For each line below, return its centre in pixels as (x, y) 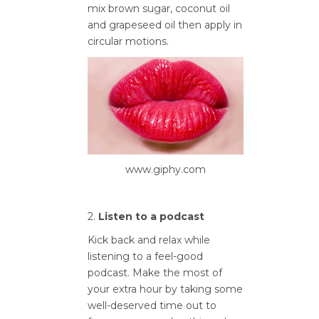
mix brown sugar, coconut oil (159, 8)
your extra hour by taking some (165, 289)
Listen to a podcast (151, 216)
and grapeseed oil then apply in (165, 25)
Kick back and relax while (149, 240)
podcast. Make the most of (155, 272)
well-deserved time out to (152, 305)
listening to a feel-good (145, 256)
